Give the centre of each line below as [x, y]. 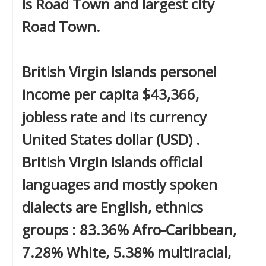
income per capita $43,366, [110, 94]
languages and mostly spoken [120, 184]
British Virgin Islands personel [119, 72]
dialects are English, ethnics [113, 207]
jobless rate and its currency [114, 117]
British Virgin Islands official [112, 162]
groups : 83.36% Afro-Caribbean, [129, 229]
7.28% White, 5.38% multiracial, [126, 252]
